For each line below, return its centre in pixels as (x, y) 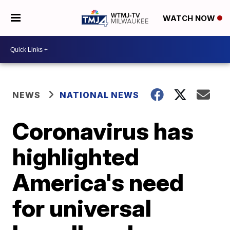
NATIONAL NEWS (100, 95)
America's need (98, 182)
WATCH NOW (190, 18)
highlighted (76, 157)
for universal (82, 208)
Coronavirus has (103, 131)
